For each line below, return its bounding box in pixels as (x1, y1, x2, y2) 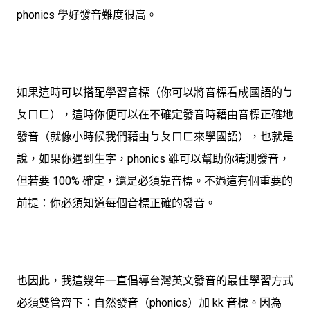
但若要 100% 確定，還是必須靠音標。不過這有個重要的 (17, 174, 293, 188)
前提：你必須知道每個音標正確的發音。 (17, 197, 216, 210)
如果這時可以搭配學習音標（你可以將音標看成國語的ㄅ (17, 86, 293, 100)
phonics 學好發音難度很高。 (17, 8, 157, 22)
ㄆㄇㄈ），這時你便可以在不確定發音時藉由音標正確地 (17, 108, 293, 122)
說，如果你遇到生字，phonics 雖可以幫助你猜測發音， (17, 152, 290, 166)
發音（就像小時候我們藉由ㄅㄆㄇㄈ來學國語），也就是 (17, 130, 293, 144)
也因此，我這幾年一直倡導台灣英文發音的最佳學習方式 (17, 274, 293, 288)
